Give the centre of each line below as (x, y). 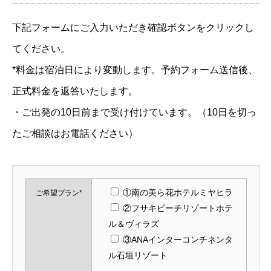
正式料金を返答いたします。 (75, 91)
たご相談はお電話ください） (75, 133)
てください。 (41, 48)
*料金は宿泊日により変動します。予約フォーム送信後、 (135, 70)
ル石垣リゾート (138, 255)
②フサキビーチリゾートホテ (178, 208)
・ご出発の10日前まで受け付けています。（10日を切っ (134, 112)
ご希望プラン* (59, 193)
